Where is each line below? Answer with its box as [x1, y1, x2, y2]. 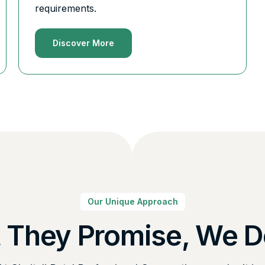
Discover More [52, 37, 114, 48]
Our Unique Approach [87, 196, 178, 207]
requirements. [34, 2, 96, 14]
